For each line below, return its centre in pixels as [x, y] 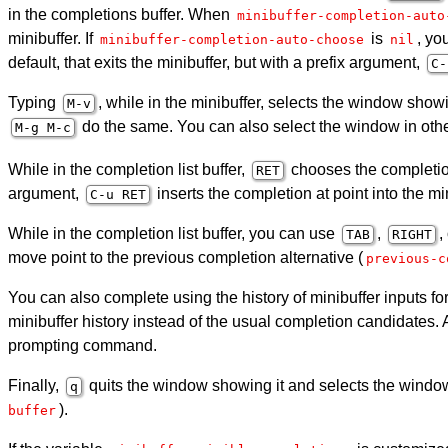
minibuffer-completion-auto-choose [232, 39]
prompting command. [82, 345]
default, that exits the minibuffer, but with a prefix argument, [216, 62]
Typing [34, 102]
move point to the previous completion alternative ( [185, 257]
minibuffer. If [52, 38]
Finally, [35, 385]
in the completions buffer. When [121, 14]
